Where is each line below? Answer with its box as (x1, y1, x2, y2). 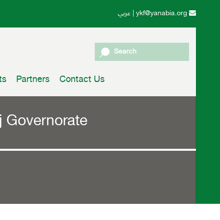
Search (113, 47, 137, 56)
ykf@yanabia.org (136, 9, 190, 18)
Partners (16, 74, 50, 85)
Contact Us (59, 74, 105, 85)
